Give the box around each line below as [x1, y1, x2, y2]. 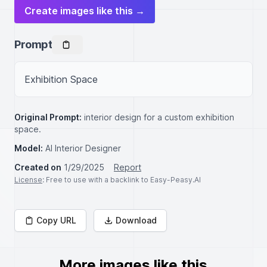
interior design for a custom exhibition [84, 112, 234, 122]
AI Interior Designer [45, 143, 121, 153]
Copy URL [36, 215, 76, 225]
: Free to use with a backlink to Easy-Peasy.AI [42, 175, 201, 184]
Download [116, 215, 157, 225]
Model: [14, 143, 43, 153]
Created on [14, 162, 61, 172]
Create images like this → [24, 5, 145, 17]
